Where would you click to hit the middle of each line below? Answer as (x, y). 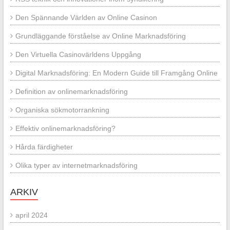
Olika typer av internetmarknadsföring (76, 165)
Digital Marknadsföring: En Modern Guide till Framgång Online (116, 73)
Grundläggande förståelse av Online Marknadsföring (100, 36)
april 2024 (31, 215)
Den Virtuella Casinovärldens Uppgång (78, 54)
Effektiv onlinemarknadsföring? (65, 128)
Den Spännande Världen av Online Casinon (86, 17)
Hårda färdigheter (44, 147)
